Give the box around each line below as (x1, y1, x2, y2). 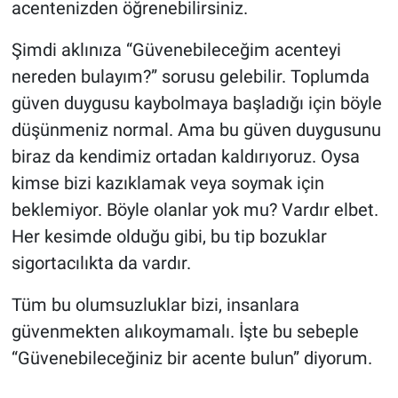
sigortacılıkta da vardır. (11, 252, 191, 275)
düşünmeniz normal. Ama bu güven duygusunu (11, 119, 381, 141)
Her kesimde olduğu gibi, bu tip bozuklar (11, 226, 327, 248)
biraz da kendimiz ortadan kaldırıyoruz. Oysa (11, 146, 360, 168)
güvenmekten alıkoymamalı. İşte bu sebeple (11, 321, 359, 343)
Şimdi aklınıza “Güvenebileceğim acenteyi (11, 39, 341, 61)
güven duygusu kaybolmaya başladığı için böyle (11, 92, 382, 115)
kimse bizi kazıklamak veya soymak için (11, 172, 324, 195)
